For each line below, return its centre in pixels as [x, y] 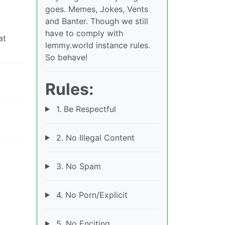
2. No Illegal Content [94, 137]
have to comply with [84, 33]
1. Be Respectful [85, 109]
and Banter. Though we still [97, 21]
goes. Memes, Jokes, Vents [97, 9]
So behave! [66, 57]
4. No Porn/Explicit [90, 195]
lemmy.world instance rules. [98, 45]
